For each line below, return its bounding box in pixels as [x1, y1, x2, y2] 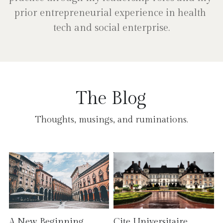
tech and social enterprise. [53, 22, 170, 34]
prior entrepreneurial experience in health [14, 7, 206, 19]
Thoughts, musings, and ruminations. [34, 114, 188, 125]
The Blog [76, 88, 147, 109]
